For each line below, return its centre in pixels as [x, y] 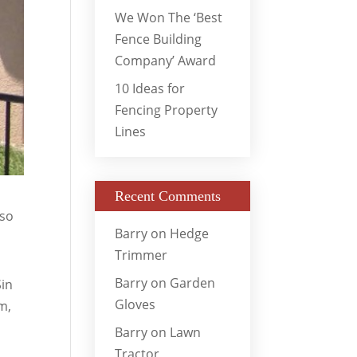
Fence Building [159, 39]
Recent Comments [168, 196]
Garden [193, 282]
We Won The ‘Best [169, 17]
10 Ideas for [150, 88]
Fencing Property [167, 110]
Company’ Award [166, 60]
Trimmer [141, 255]
